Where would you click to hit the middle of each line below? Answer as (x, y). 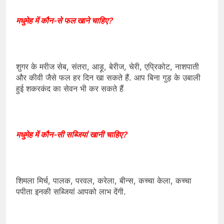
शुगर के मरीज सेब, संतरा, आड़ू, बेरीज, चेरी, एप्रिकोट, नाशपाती (107, 67)
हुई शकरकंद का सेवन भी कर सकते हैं (70, 89)
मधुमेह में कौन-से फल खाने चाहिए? (64, 21)
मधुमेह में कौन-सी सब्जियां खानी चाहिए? (71, 135)
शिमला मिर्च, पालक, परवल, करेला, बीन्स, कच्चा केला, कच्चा (104, 181)
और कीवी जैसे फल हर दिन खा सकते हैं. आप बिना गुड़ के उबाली (108, 78)
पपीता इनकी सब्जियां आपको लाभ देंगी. (71, 192)
